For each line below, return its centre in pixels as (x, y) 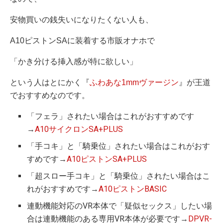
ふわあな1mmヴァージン (134, 82)
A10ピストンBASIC (133, 189)
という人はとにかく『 (50, 82)
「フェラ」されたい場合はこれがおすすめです (111, 116)
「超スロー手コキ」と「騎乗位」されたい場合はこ (119, 176)
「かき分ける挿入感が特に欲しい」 (74, 61)
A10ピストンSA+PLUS (107, 159)
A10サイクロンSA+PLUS (79, 129)
